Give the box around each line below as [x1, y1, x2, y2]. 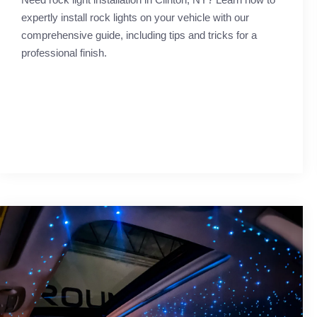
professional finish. [21, 47, 107, 59]
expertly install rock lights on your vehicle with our [21, 11, 249, 24]
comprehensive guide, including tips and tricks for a [21, 29, 257, 42]
